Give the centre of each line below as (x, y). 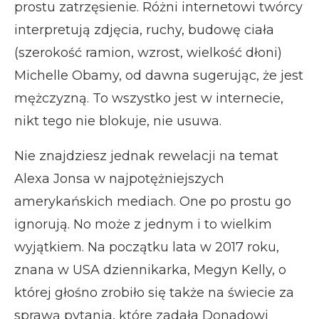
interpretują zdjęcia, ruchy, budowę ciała (144, 30)
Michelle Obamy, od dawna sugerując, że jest (159, 75)
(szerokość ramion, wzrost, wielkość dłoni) (148, 52)
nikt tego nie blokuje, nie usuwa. (118, 121)
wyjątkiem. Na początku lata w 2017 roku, (147, 247)
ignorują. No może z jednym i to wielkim (143, 224)
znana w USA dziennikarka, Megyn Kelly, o (150, 270)
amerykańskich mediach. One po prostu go (153, 201)
